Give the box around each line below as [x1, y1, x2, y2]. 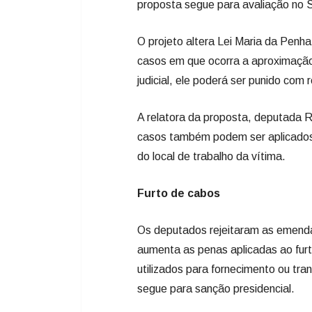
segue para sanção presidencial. [137, 283, 295, 295]
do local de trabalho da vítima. [137, 150, 286, 162]
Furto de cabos [137, 187, 220, 199]
